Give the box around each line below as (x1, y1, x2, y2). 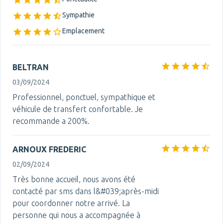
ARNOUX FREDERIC (12, 145, 86, 154)
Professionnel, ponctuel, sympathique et (12, 93, 155, 102)
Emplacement (62, 27, 105, 35)
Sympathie (62, 11, 95, 19)
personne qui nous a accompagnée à (12, 211, 140, 220)
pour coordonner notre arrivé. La (12, 199, 130, 208)
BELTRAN (12, 63, 49, 72)
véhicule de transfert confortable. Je (12, 105, 143, 113)
